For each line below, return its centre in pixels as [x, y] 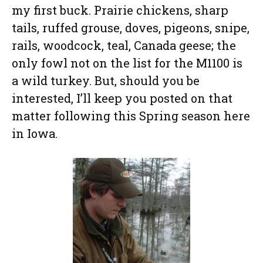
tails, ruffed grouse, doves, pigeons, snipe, [131, 28]
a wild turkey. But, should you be [106, 81]
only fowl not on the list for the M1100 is [127, 63]
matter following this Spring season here [131, 116]
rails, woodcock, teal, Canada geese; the [124, 45]
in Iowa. [35, 134]
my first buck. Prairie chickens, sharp [120, 10]
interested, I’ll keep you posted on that [122, 98]
